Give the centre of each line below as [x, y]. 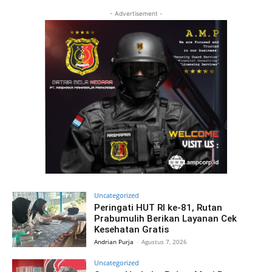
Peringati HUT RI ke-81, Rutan [158, 207]
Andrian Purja [114, 241]
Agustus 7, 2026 [165, 241]
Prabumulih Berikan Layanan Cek [166, 218]
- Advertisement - [136, 14]
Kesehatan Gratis [132, 229]
